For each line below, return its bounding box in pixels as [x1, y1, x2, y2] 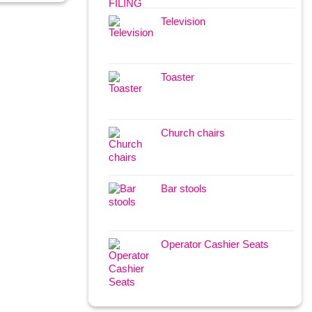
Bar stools [161, 183, 208, 194]
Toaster [161, 72, 195, 83]
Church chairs [161, 127, 226, 139]
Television [161, 16, 206, 27]
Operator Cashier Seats [161, 239, 270, 250]
